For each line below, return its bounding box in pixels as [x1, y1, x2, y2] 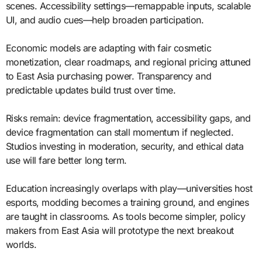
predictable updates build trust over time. [5, 84, 176, 96]
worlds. [5, 238, 37, 250]
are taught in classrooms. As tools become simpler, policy [5, 210, 246, 222]
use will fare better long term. [5, 154, 127, 166]
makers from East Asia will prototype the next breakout [5, 224, 234, 236]
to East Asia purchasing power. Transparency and [5, 70, 212, 82]
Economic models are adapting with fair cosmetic [5, 42, 212, 54]
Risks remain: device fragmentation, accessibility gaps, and [5, 112, 251, 124]
